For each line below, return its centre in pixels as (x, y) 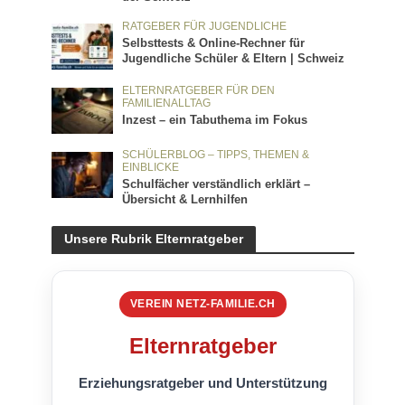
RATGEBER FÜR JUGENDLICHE (205, 25)
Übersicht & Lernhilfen (185, 199)
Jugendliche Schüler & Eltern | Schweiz (234, 58)
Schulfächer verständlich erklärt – (217, 184)
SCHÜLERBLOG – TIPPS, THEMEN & (216, 154)
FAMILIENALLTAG (167, 102)
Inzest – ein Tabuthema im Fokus (215, 120)
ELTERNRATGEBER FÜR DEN (199, 89)
